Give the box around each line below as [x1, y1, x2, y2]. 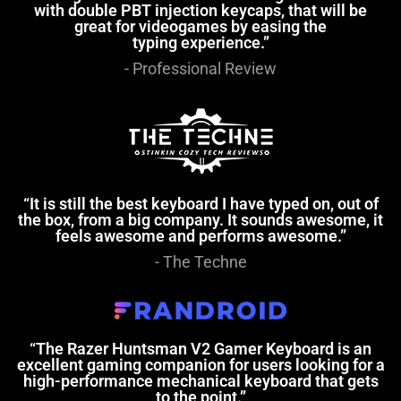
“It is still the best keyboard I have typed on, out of [22, 194, 379, 214]
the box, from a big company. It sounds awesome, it [18, 210, 383, 230]
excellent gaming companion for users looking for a [16, 355, 385, 375]
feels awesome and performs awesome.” [55, 226, 346, 246]
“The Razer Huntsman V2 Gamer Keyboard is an [30, 339, 371, 359]
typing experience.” [132, 33, 269, 53]
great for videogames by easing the [74, 17, 327, 37]
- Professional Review [124, 59, 277, 79]
